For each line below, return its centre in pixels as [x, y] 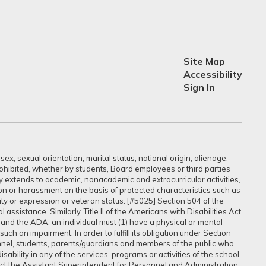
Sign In [199, 87]
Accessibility [213, 74]
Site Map [204, 61]
